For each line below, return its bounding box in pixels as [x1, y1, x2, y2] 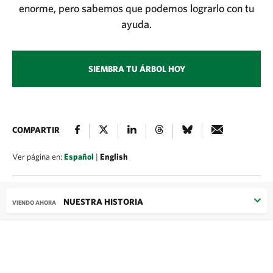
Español [64, 152, 94, 161]
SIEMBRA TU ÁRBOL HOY [88, 64, 185, 74]
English [100, 152, 128, 161]
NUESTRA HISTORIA [63, 197, 143, 207]
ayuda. [121, 18, 152, 30]
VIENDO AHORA [12, 199, 57, 206]
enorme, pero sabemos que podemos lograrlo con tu [19, 2, 254, 15]
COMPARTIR [12, 125, 60, 135]
